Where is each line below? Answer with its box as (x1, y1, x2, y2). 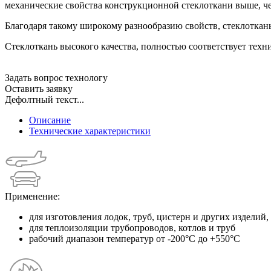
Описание (29, 114, 71, 125)
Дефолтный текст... (5, 94, 84, 105)
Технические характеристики (29, 125, 151, 136)
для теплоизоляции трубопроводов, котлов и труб (29, 222, 235, 233)
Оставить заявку (5, 83, 73, 94)
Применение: (5, 191, 60, 201)
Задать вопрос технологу (5, 72, 108, 83)
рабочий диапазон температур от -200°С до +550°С (29, 233, 240, 244)
